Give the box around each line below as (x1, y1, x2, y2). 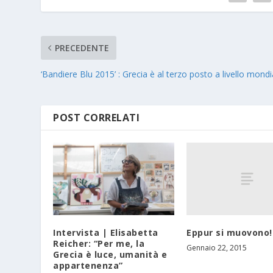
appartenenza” (53, 259, 123, 271)
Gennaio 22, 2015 (186, 242, 247, 253)
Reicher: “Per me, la (53, 237, 145, 249)
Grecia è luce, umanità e (53, 248, 168, 260)
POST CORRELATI (53, 110, 140, 124)
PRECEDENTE (55, 41, 110, 54)
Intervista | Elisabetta (53, 226, 158, 238)
